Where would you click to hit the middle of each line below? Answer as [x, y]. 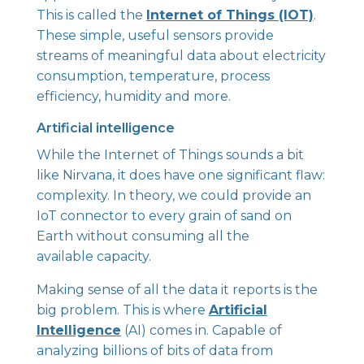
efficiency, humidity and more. [133, 96]
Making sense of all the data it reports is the [177, 290]
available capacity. [93, 256]
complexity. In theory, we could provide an [173, 195]
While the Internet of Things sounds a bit [170, 155]
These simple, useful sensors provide [155, 35]
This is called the [91, 15]
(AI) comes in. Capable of [201, 330]
